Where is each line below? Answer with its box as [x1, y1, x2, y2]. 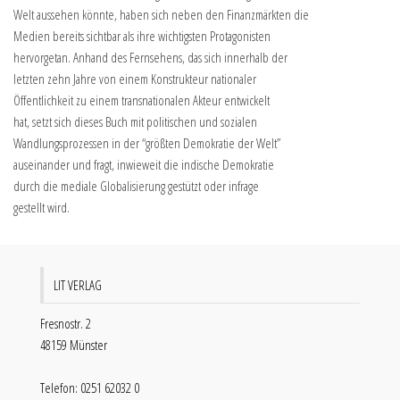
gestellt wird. [13, 197, 70, 216]
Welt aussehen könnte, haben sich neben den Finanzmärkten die [13, 4, 309, 23]
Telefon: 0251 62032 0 [40, 378, 139, 396]
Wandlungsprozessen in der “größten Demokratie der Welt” [13, 133, 280, 152]
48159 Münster [40, 335, 107, 354]
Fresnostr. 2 [40, 313, 91, 332]
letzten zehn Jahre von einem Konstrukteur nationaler [13, 69, 256, 87]
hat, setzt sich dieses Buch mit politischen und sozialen [13, 112, 257, 130]
